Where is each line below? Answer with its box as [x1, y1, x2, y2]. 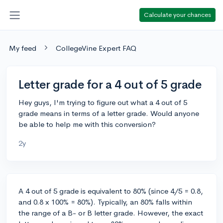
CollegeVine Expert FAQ [56, 43, 136, 53]
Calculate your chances [144, 10, 211, 19]
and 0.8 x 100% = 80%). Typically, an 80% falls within [18, 197, 192, 207]
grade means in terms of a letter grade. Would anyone [18, 108, 199, 118]
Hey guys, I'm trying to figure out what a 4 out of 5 [18, 97, 187, 107]
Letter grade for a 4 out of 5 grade [18, 77, 202, 92]
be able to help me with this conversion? [18, 119, 156, 129]
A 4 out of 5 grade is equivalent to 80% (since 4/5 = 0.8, [18, 186, 203, 196]
